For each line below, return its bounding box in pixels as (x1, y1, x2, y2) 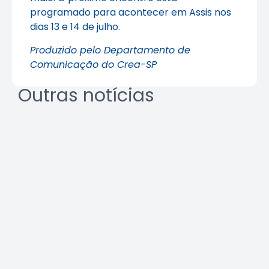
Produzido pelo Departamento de (30, 43, 190, 57)
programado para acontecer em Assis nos (30, 5, 231, 20)
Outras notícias (18, 83, 154, 109)
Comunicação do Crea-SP (30, 57, 157, 71)
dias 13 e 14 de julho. (30, 20, 120, 34)
